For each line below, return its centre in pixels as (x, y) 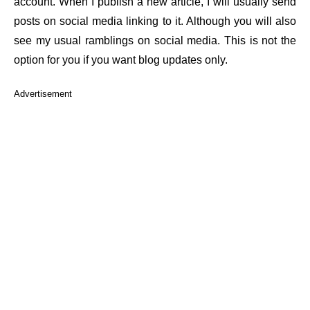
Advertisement (43, 94)
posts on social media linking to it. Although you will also (155, 21)
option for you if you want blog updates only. (121, 60)
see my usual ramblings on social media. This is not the (155, 40)
